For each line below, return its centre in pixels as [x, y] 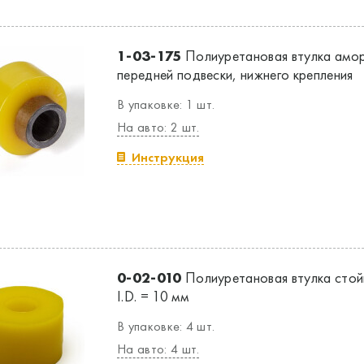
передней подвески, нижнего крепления [235, 74]
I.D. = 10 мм [153, 296]
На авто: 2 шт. [158, 127]
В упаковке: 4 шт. [166, 326]
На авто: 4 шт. [158, 349]
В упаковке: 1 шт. [166, 104]
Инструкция [168, 157]
